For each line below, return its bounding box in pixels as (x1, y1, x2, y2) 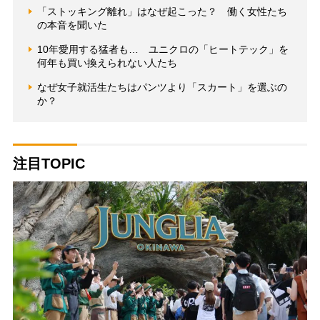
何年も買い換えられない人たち (36, 56, 177, 69)
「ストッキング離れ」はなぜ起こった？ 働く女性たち (36, 5, 287, 17)
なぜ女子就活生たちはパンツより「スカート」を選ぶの (36, 81, 287, 93)
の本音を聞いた (36, 19, 107, 31)
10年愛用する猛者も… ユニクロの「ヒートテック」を (36, 43, 289, 55)
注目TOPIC (12, 155, 85, 171)
